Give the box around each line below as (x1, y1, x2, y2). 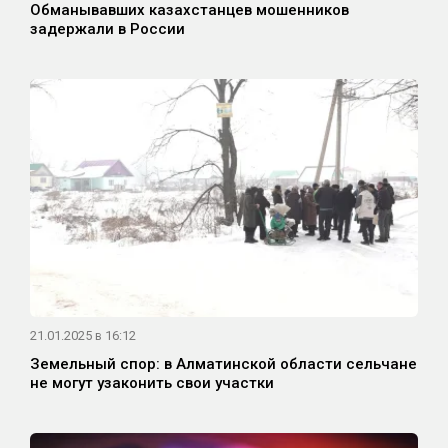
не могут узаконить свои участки (30, 374, 274, 393)
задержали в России (30, 20, 185, 39)
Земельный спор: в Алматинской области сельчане (30, 355, 417, 374)
